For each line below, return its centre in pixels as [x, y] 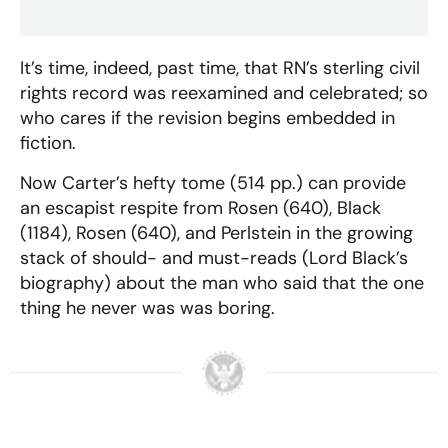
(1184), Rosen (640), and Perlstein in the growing [216, 232]
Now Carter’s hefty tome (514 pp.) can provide [213, 182]
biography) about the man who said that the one [222, 282]
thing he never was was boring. [147, 307]
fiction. [48, 143]
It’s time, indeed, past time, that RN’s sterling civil [220, 68]
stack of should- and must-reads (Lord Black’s [214, 257]
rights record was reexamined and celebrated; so [224, 93]
